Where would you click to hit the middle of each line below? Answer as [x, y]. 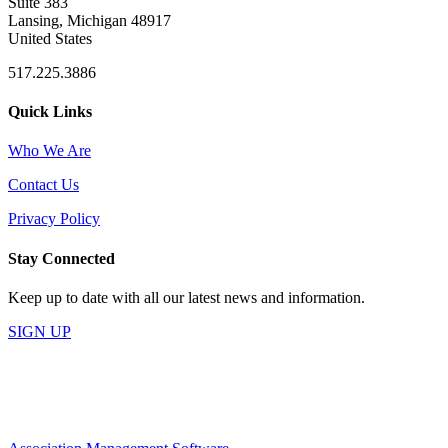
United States [50, 38]
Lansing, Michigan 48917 [89, 20]
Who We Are [49, 151]
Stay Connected [61, 258]
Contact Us [43, 185]
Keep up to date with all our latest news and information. [186, 297]
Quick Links [50, 112]
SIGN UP [39, 331]
